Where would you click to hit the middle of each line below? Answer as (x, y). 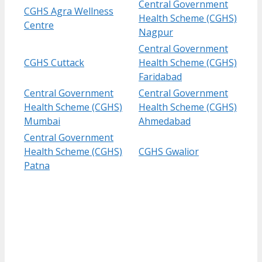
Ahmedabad (165, 121)
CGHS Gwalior (169, 151)
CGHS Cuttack (54, 62)
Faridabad (160, 76)
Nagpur (156, 32)
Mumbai (42, 121)
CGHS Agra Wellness (69, 11)
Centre (39, 25)
